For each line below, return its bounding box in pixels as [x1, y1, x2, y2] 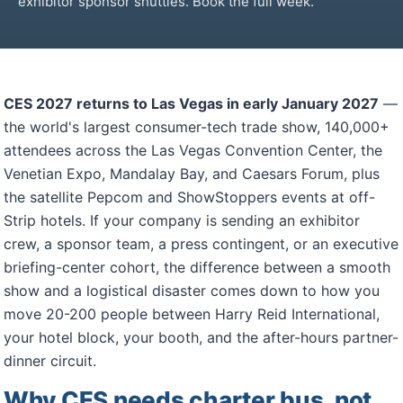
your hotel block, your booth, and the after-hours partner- [4, 328, 399, 346]
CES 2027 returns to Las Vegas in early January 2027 [4, 94, 379, 112]
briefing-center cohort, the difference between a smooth [4, 258, 390, 276]
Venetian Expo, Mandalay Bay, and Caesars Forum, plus [4, 165, 380, 183]
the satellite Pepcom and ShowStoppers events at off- [4, 188, 375, 206]
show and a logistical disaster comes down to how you [4, 282, 380, 300]
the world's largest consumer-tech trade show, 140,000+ [4, 118, 390, 136]
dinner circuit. [4, 352, 96, 370]
